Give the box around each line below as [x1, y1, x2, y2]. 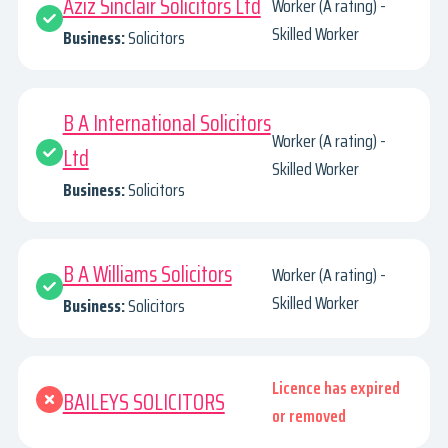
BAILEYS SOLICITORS [62, 384, 225, 420]
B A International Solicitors [62, 105, 271, 141]
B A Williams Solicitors [62, 257, 232, 293]
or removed [272, 402, 347, 431]
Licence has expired [272, 374, 401, 403]
